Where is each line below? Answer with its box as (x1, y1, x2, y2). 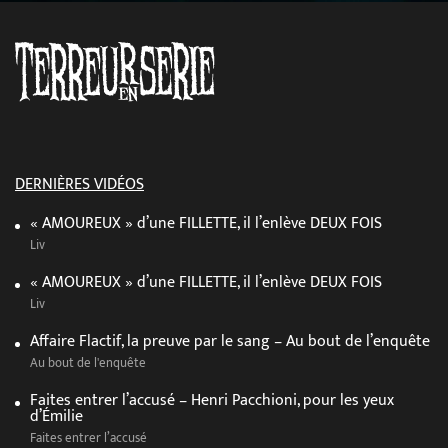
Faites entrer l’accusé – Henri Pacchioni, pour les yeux (30, 387, 394, 415)
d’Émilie (30, 403, 83, 431)
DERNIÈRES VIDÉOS (15, 171, 144, 199)
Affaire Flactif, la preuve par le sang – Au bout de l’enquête (30, 328, 430, 356)
